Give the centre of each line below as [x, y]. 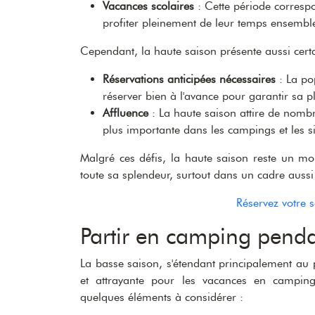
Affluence [126, 112]
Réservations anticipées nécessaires [189, 79]
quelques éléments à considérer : [162, 297]
